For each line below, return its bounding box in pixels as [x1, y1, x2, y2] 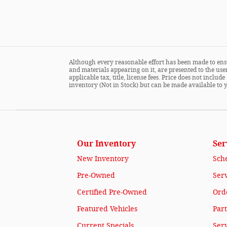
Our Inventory [77, 139, 136, 148]
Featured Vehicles [77, 205, 137, 213]
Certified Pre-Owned [77, 188, 147, 197]
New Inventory [77, 155, 129, 163]
